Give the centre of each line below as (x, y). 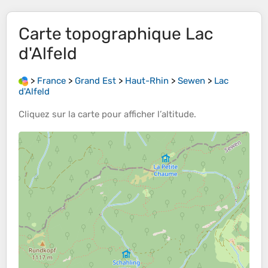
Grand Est (95, 81)
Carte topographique (102, 34)
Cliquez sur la (48, 115)
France (51, 81)
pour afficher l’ (130, 115)
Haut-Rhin (147, 81)
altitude (178, 115)
